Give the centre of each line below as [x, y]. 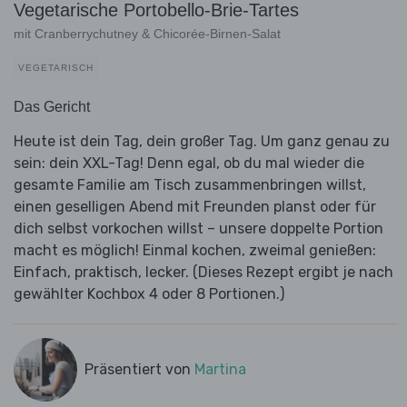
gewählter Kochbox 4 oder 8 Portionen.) [149, 294]
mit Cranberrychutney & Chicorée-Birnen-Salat [147, 34]
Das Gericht [52, 107]
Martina [220, 370]
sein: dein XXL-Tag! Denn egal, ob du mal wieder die [189, 164]
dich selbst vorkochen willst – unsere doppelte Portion [199, 229]
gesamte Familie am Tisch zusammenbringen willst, [190, 185]
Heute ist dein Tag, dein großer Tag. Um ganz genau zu [202, 142]
